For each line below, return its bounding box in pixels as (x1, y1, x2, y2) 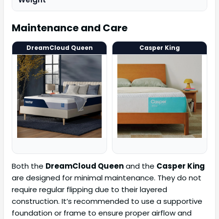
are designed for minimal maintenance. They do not (12, 173, 201, 183)
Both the (12, 161, 45, 172)
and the (124, 161, 156, 172)
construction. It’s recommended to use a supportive (12, 196, 202, 207)
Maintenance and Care (12, 21, 128, 35)
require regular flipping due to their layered (12, 184, 167, 195)
